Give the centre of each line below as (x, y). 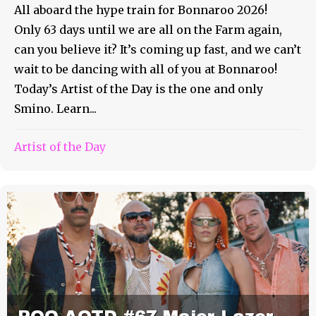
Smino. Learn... (55, 108)
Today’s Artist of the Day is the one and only (139, 89)
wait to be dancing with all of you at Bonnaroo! (146, 69)
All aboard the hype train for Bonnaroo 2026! (141, 10)
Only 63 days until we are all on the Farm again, (148, 29)
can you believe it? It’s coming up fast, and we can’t (158, 49)
